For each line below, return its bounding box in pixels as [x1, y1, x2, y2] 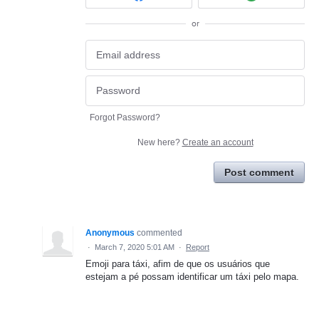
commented [137, 227, 182, 238]
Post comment [224, 166, 294, 178]
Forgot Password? [90, 112, 160, 122]
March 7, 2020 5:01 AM [95, 242, 174, 251]
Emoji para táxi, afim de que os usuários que [85, 258, 270, 269]
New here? [137, 137, 182, 147]
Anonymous [85, 227, 135, 238]
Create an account [182, 137, 253, 147]
